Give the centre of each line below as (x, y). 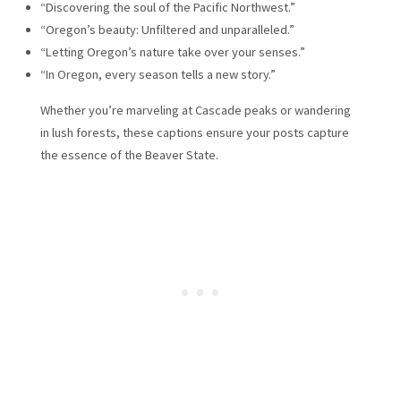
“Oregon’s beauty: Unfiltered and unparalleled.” (167, 30)
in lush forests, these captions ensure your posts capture (194, 132)
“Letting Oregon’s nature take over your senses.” (172, 52)
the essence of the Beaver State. (129, 154)
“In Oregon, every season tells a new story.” (158, 75)
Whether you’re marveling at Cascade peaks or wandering (195, 110)
